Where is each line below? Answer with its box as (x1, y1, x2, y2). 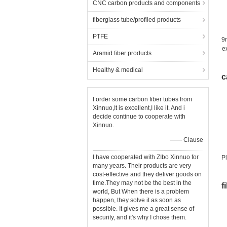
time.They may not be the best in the (93, 179, 192, 186)
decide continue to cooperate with (93, 113, 185, 120)
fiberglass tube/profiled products (93, 16, 181, 23)
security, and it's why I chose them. (93, 214, 186, 221)
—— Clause (170, 136, 203, 143)
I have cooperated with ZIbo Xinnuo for (93, 154, 199, 161)
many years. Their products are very (93, 162, 191, 169)
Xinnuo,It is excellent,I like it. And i (93, 104, 185, 111)
